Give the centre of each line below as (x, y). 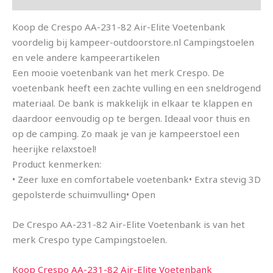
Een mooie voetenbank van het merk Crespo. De (118, 73)
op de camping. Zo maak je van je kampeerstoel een (126, 134)
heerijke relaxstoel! (54, 149)
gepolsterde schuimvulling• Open (84, 195)
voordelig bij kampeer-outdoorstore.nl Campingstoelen (133, 42)
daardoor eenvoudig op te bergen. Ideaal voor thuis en (131, 119)
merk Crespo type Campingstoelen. (90, 240)
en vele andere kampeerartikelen (86, 58)
